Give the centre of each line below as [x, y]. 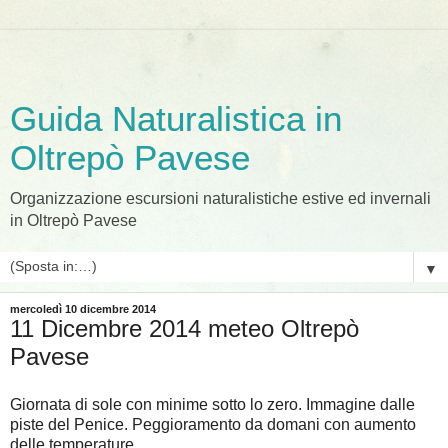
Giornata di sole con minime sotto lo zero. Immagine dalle [212, 404]
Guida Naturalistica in [176, 119]
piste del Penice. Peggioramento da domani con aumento [213, 424]
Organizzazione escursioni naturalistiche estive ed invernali [220, 198]
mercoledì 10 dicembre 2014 [83, 309]
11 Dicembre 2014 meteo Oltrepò [184, 328]
